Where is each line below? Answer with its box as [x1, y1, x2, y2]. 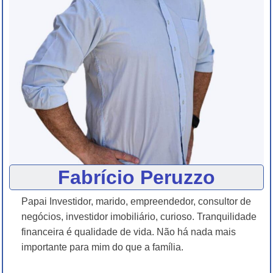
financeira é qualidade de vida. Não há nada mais [21, 227, 236, 238]
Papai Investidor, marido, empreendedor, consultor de [21, 196, 251, 207]
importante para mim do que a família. [21, 242, 183, 253]
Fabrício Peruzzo [58, 166, 215, 189]
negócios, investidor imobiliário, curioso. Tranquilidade [21, 211, 257, 222]
